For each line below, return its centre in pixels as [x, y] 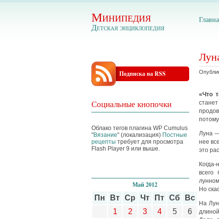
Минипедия [121, 17]
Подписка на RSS [142, 74]
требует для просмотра [150, 142]
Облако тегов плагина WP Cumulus [140, 128]
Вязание [105, 135]
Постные [175, 135]
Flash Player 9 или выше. [126, 149]
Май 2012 [145, 185]
